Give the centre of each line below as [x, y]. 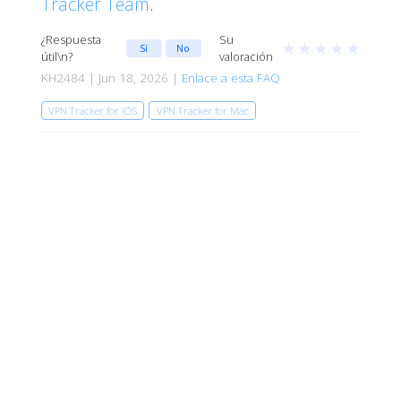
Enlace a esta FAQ [230, 78]
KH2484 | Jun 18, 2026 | [111, 78]
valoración [246, 57]
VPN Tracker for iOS [92, 111]
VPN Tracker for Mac [202, 111]
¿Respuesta [71, 40]
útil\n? [56, 57]
